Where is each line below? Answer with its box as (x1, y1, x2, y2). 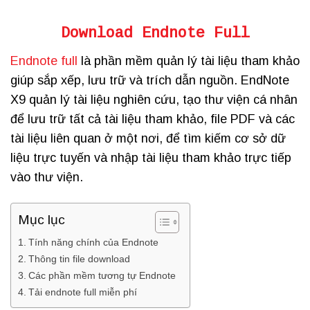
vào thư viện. (10, 170, 83, 184)
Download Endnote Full (60, 24, 250, 42)
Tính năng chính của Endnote (28, 237, 158, 248)
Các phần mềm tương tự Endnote (28, 270, 176, 282)
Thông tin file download (28, 253, 130, 265)
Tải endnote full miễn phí (28, 286, 137, 298)
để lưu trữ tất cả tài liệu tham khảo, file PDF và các (10, 111, 295, 126)
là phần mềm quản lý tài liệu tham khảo (77, 53, 300, 68)
